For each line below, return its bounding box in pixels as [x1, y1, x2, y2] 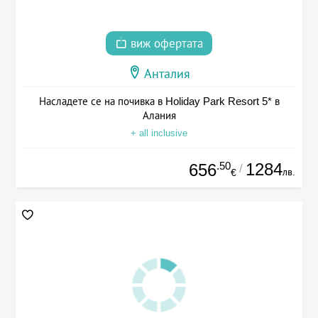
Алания [142, 109, 176, 121]
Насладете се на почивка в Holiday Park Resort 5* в [38, 94, 280, 107]
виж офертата [127, 36, 203, 50]
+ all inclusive [131, 127, 187, 138]
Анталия [144, 66, 190, 81]
